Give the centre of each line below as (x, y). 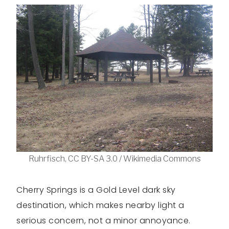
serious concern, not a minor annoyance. (104, 221)
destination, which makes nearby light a (100, 205)
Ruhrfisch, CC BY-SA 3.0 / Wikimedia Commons (114, 159)
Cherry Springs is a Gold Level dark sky (96, 190)
